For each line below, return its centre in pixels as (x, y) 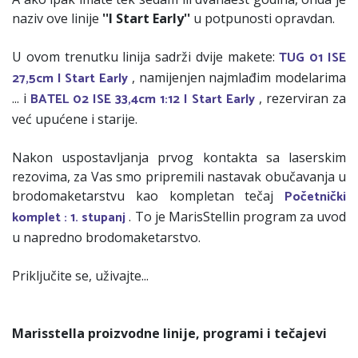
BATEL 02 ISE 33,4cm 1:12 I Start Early (143, 100)
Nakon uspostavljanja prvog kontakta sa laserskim (179, 158)
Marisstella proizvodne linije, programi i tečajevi (169, 334)
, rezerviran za (302, 99)
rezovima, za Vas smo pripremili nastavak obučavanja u (179, 177)
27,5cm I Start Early (70, 79)
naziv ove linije (57, 19)
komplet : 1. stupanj (69, 218)
